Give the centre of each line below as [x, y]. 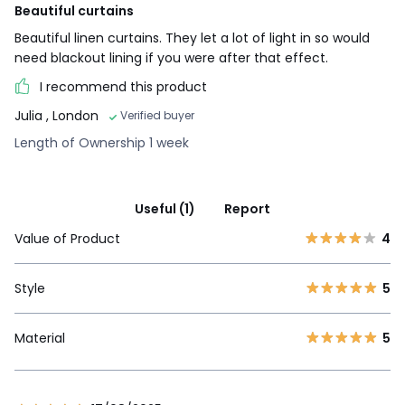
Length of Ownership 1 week [102, 143]
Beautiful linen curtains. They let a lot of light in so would [192, 38]
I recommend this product [123, 87]
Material [40, 339]
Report [247, 209]
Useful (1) [165, 209]
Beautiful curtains [74, 11]
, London [72, 116]
